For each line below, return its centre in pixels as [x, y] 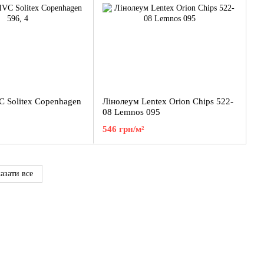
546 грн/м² [123, 129]
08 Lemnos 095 [131, 112]
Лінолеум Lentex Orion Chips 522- [168, 101]
